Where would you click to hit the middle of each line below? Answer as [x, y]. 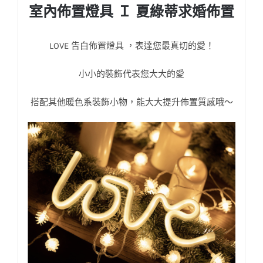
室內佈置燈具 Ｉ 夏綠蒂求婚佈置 [131, 11]
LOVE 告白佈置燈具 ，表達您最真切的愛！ [131, 45]
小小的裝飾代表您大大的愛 [131, 74]
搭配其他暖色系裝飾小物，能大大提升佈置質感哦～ [131, 102]
